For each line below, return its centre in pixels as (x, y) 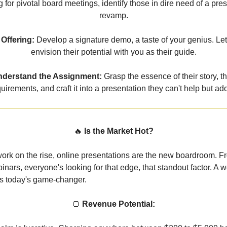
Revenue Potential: (119, 204)
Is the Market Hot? (118, 131)
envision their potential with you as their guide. (113, 52)
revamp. (113, 16)
